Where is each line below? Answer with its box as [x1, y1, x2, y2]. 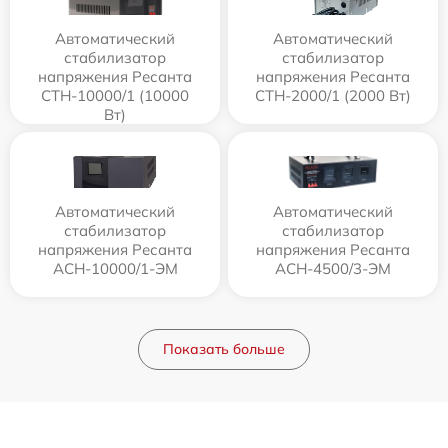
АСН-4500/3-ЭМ [275, 258, 391, 278]
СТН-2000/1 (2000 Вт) [255, 85, 411, 105]
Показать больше [163, 339, 285, 358]
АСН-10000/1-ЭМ [52, 258, 178, 278]
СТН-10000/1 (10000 [41, 85, 189, 105]
